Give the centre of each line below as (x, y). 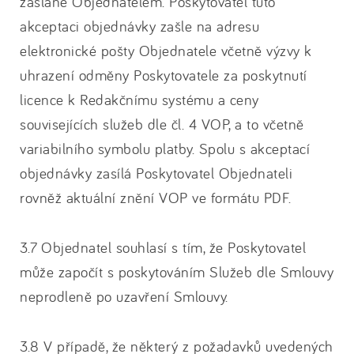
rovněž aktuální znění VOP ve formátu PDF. (156, 198)
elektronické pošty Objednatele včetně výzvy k (166, 51)
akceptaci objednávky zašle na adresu (139, 26)
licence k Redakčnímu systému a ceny (139, 100)
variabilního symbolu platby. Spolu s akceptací (165, 149)
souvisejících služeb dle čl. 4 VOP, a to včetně (162, 124)
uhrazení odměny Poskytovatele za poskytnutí (164, 75)
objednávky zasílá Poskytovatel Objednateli (156, 173)
